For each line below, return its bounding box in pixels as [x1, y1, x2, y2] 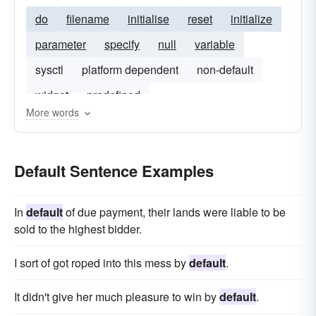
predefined [87, 87, 140, 103]
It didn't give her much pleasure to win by [14, 288, 219, 305]
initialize [231, 11, 272, 27]
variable [195, 36, 235, 52]
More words [26, 105, 79, 119]
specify [104, 36, 140, 52]
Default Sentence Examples [14, 159, 214, 182]
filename [66, 11, 109, 27]
